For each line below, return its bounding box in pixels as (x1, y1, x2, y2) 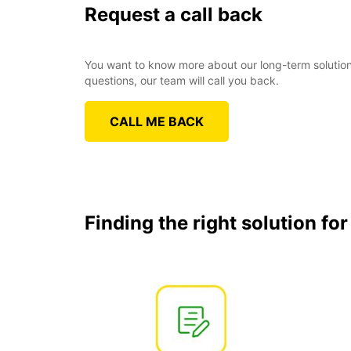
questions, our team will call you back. (85, 73, 279, 87)
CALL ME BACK (110, 113, 204, 129)
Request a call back (85, 2, 262, 26)
